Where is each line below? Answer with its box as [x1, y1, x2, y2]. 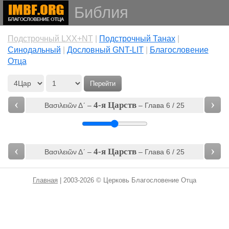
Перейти [89, 80, 116, 87]
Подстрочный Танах [99, 34, 175, 43]
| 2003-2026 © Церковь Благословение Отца [58, 176, 196, 184]
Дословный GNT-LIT [66, 45, 144, 54]
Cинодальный [7, 45, 61, 54]
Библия [74, 4, 128, 21]
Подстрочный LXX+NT [7, 34, 93, 43]
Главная [33, 176, 58, 184]
